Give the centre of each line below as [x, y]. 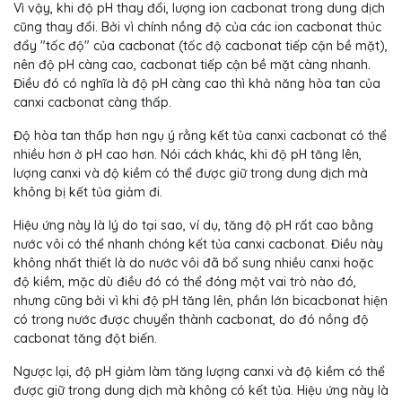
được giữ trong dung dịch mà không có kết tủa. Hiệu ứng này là [201, 391]
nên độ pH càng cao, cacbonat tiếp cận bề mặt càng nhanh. [192, 65]
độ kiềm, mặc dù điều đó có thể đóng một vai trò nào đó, [185, 282]
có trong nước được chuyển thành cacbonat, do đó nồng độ [191, 320]
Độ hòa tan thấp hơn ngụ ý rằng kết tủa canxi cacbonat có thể [200, 136]
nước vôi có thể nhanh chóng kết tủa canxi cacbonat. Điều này [198, 245]
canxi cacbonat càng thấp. [92, 103]
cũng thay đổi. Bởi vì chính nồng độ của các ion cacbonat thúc [197, 27]
